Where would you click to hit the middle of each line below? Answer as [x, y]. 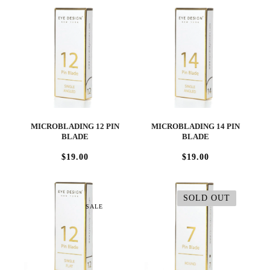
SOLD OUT [207, 198]
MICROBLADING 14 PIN [195, 127]
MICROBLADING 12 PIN [75, 127]
